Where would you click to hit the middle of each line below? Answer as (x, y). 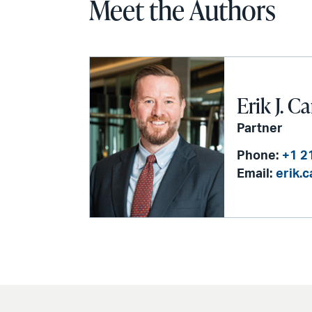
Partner (260, 128)
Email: (255, 174)
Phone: (258, 156)
